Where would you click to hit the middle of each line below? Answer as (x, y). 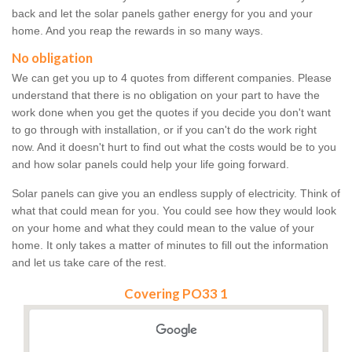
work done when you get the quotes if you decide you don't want (171, 113)
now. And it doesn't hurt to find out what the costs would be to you (174, 147)
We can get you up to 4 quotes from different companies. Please (172, 78)
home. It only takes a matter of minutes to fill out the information (170, 246)
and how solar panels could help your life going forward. (150, 165)
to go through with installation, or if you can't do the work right (164, 130)
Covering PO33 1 (176, 294)
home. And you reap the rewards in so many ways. (137, 31)
